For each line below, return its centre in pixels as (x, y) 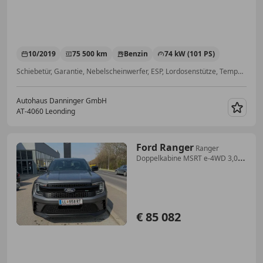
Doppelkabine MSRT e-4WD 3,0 (187, 158)
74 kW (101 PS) (190, 53)
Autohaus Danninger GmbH (62, 100)
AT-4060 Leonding (46, 111)
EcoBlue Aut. (157, 168)
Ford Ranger (165, 147)
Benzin (136, 53)
